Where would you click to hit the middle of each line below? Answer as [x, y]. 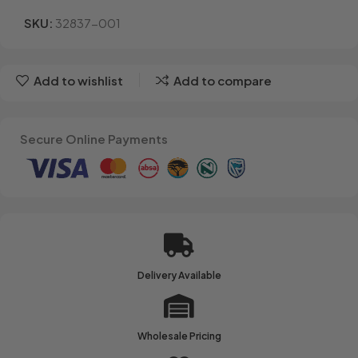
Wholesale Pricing [179, 336]
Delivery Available [179, 275]
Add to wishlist [78, 81]
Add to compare [222, 81]
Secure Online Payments [94, 138]
